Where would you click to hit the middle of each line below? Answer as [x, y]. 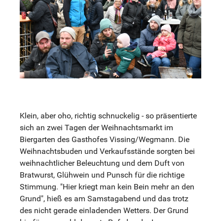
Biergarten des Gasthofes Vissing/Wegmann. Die [105, 140]
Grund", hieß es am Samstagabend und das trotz [104, 199]
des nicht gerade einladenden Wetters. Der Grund [104, 211]
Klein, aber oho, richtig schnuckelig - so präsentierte [108, 116]
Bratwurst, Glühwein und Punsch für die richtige [102, 175]
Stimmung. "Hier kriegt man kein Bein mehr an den [107, 187]
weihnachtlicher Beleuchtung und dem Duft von [102, 163]
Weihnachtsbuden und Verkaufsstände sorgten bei [107, 151]
